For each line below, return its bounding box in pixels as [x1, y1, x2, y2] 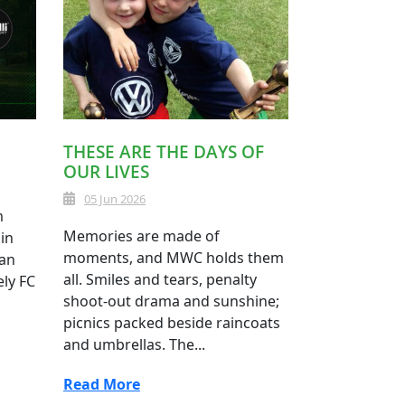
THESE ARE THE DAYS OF [63, 140, 264, 165]
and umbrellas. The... [63, 334, 205, 355]
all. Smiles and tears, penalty [63, 269, 257, 290]
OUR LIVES [63, 160, 149, 184]
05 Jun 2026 [84, 191, 146, 208]
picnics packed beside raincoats [63, 313, 280, 334]
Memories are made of [63, 226, 220, 247]
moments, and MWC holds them [63, 248, 284, 268]
